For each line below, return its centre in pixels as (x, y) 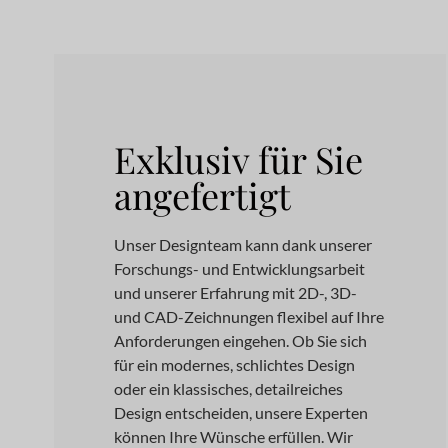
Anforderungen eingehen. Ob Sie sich (240, 340)
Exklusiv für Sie (238, 159)
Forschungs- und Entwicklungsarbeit (239, 268)
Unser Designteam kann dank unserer (242, 244)
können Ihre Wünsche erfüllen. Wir (233, 436)
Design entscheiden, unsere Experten (240, 412)
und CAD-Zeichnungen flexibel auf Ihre (248, 316)
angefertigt (202, 195)
